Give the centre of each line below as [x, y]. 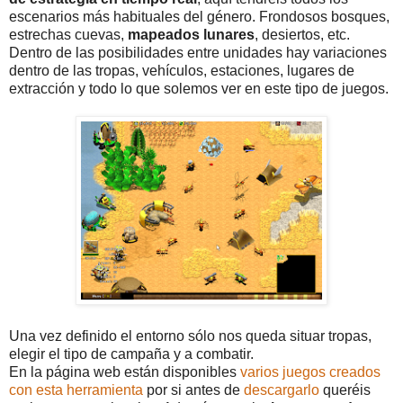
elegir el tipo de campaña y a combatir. [131, 354]
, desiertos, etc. [302, 34]
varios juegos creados [310, 372]
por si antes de [193, 390]
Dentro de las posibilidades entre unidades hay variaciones [198, 52]
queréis [345, 390]
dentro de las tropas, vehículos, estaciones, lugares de [182, 70]
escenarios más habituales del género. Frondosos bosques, [199, 16]
